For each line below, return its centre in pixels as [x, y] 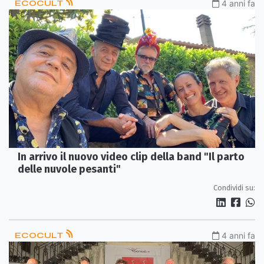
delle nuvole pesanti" [69, 169]
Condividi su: [234, 187]
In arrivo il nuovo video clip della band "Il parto [131, 156]
